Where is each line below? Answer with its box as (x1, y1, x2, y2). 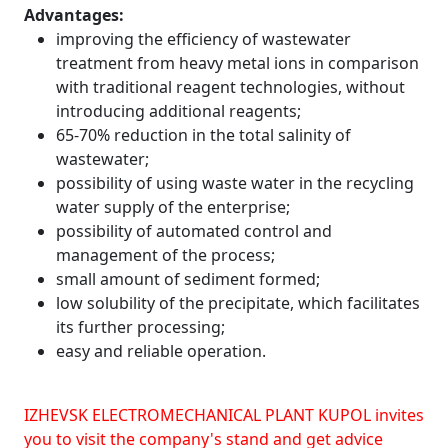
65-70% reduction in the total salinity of (56, 123, 351, 146)
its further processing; (56, 315, 225, 338)
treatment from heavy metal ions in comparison (56, 51, 419, 74)
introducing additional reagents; (56, 99, 301, 122)
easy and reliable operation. (56, 339, 266, 362)
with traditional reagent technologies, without (56, 75, 405, 98)
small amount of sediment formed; (56, 267, 320, 290)
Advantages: (24, 3, 124, 26)
